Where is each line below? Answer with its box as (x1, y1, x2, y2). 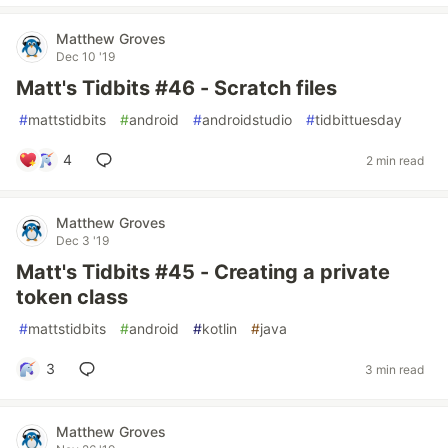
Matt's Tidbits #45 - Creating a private (16, 260, 390, 284)
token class (16, 285, 128, 309)
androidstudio (202, 111, 292, 128)
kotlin (202, 320, 237, 337)
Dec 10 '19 (56, 49, 115, 64)
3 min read (365, 361, 424, 377)
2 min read (366, 152, 424, 168)
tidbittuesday (315, 111, 402, 128)
